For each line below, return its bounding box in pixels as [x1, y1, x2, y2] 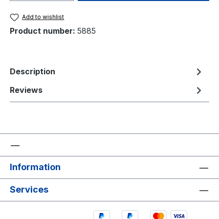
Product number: [10, 26, 77, 36]
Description [10, 66, 55, 77]
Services [10, 184, 48, 195]
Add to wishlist [22, 13, 65, 21]
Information [10, 162, 61, 173]
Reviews [10, 85, 43, 95]
